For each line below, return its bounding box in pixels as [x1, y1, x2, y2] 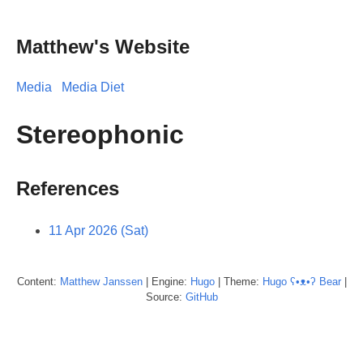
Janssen [102, 275, 143, 288]
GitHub [185, 290, 218, 303]
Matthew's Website [16, 35, 190, 58]
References [16, 177, 119, 199]
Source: [145, 290, 186, 303]
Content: [16, 275, 60, 288]
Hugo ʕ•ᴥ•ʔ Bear [262, 275, 341, 288]
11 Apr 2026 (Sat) [49, 223, 148, 237]
